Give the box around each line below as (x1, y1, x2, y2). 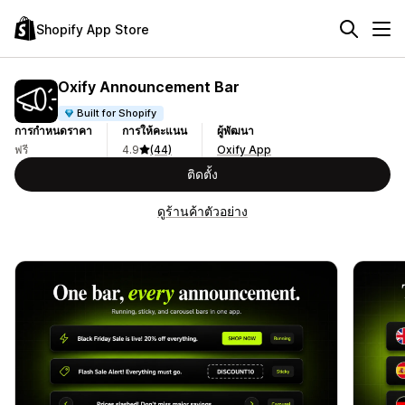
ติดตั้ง (187, 166, 218, 182)
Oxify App (217, 143, 271, 156)
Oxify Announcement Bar (58, 77, 240, 96)
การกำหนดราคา (14, 124, 92, 137)
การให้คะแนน (122, 124, 187, 137)
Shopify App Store (36, 21, 149, 37)
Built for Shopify (77, 106, 157, 119)
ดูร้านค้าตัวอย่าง (157, 203, 248, 219)
